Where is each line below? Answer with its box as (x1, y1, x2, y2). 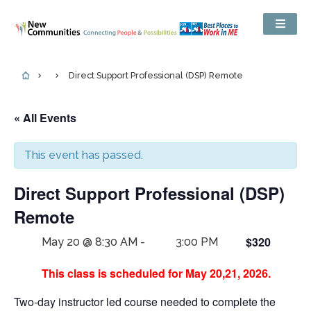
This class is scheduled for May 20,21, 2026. (42, 264, 271, 281)
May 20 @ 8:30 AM (42, 235, 137, 249)
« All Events (14, 109, 76, 126)
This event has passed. (24, 148, 143, 162)
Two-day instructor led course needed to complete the (14, 293, 276, 310)
